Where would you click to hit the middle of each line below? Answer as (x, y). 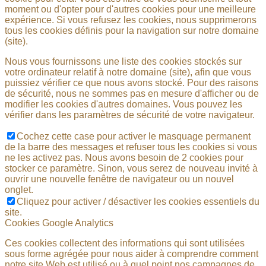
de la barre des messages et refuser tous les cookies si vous (131, 147)
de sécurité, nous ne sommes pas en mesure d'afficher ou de (132, 93)
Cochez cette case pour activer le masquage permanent (134, 136)
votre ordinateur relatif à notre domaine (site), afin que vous (128, 72)
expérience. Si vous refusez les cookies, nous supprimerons (131, 20)
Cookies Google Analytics (59, 223)
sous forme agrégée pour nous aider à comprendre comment (132, 254)
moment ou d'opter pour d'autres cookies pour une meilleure (130, 9)
